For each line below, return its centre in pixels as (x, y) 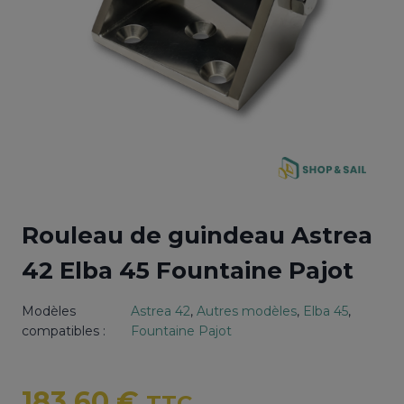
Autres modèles (247, 311)
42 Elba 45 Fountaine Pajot (188, 271)
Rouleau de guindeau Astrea (197, 235)
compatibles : (64, 331)
